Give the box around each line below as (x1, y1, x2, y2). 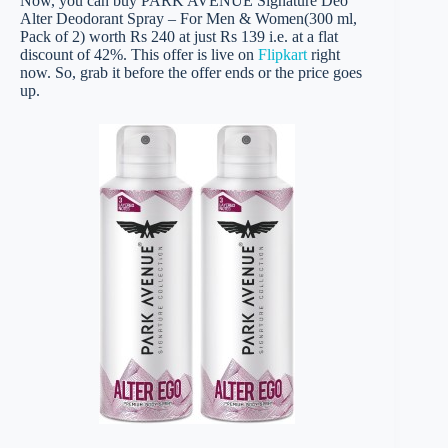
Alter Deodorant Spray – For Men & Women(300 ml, (20, 10, 357, 27)
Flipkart (258, 46, 307, 63)
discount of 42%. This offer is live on (20, 46, 258, 63)
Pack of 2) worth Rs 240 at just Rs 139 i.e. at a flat (20, 28, 338, 45)
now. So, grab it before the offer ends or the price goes (20, 64, 362, 81)
